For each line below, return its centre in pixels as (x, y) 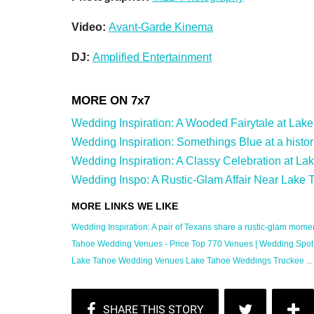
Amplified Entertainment (152, 57)
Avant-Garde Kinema (161, 27)
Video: (90, 27)
